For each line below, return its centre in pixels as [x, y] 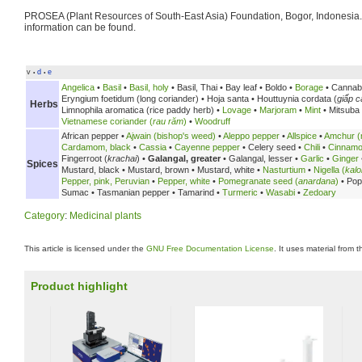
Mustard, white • [229, 169]
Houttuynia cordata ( [297, 98]
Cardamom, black [96, 147]
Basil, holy [149, 87]
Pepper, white [184, 181]
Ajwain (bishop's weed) [171, 135]
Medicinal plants [105, 215]
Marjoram [278, 109]
